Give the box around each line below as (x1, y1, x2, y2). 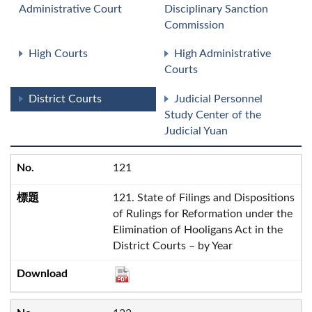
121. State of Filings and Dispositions (112, 192, 295, 204)
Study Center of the (164, 109, 261, 121)
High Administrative (174, 48, 271, 60)
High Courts (29, 48, 88, 60)
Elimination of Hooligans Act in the (112, 224, 283, 236)
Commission (164, 19, 224, 31)
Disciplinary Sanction (164, 3, 268, 15)
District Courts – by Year (112, 240, 233, 252)
